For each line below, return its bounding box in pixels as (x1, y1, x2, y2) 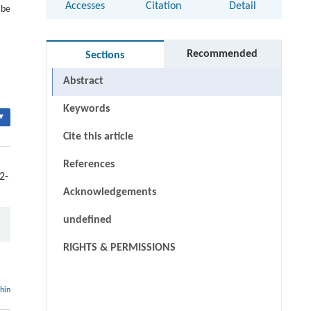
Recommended (187, 49, 258, 60)
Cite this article (62, 131, 133, 143)
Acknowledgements (62, 187, 156, 199)
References (62, 159, 115, 171)
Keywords (62, 103, 110, 115)
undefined (62, 215, 112, 226)
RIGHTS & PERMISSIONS (62, 242, 176, 254)
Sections (85, 50, 125, 62)
